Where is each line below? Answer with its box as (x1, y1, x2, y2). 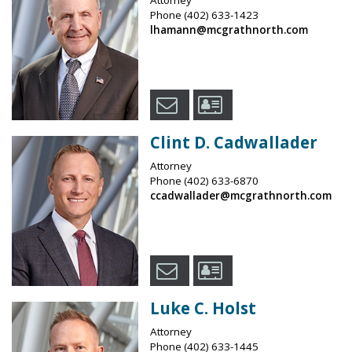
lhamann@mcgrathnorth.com (149, 22, 308, 37)
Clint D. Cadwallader (149, 130, 317, 153)
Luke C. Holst (149, 297, 256, 320)
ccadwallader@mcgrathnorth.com (149, 188, 332, 203)
